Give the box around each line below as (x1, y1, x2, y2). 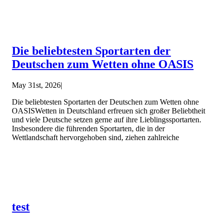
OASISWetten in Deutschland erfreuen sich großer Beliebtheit (12, 106, 206, 115)
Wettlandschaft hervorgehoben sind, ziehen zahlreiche (12, 133, 180, 142)
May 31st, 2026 (12, 80, 61, 89)
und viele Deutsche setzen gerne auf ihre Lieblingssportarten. (12, 115, 202, 124)
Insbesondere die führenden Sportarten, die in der (12, 124, 165, 133)
